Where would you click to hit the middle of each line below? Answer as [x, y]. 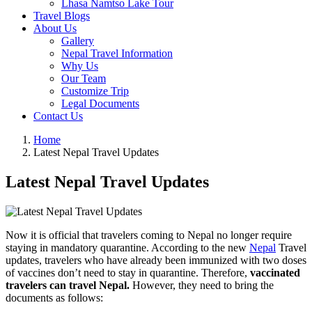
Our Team [84, 78]
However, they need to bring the [203, 285]
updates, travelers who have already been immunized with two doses [156, 260]
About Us [55, 28]
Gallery [78, 40]
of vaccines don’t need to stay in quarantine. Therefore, [128, 272]
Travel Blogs [62, 15]
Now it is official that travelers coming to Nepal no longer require [149, 235]
